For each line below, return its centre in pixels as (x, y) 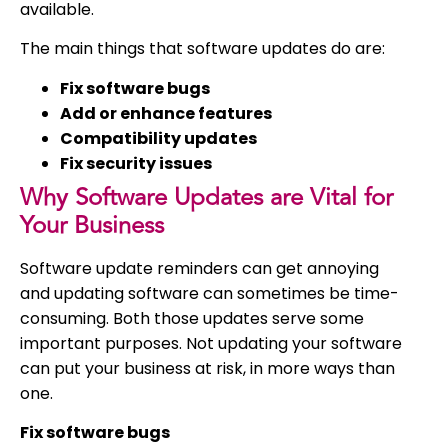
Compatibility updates (158, 138)
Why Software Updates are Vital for (206, 197)
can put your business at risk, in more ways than (207, 368)
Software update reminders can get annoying (199, 268)
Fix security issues (136, 163)
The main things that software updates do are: (202, 49)
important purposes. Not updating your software (211, 343)
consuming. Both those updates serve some (192, 318)
